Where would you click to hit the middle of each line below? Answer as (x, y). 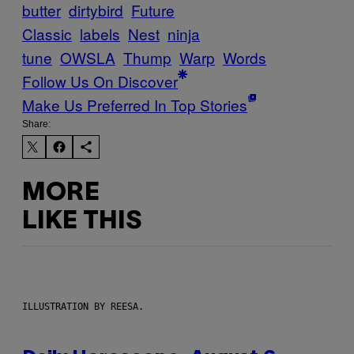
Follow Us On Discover (100, 81)
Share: (36, 124)
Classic (47, 33)
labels (100, 33)
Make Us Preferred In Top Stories (135, 104)
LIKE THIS (82, 222)
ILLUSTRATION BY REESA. (83, 306)
